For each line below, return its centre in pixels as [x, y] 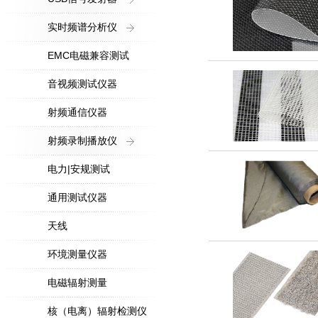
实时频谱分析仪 [82, 27]
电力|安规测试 [79, 169]
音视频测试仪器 [82, 84]
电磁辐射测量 [77, 283]
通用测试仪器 [77, 197]
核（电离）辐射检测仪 [97, 311]
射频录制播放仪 [82, 141]
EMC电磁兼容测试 [88, 55]
